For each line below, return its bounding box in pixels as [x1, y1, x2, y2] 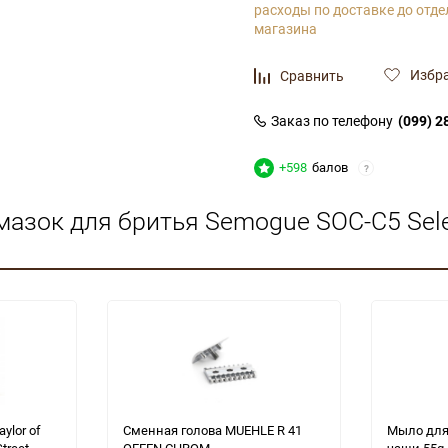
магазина [254, 19, 317, 39]
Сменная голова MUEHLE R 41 [123, 421, 302, 440]
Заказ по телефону [271, 111, 393, 131]
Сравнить [280, 66, 344, 86]
